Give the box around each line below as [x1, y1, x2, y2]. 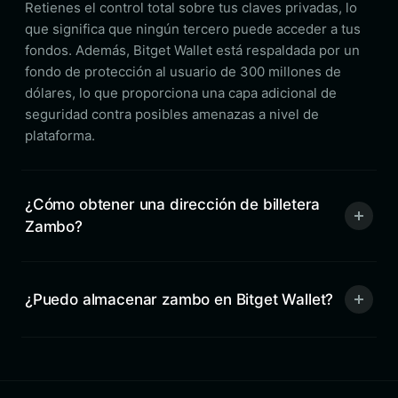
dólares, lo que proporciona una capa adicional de [25, 84, 337, 101]
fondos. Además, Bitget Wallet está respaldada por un [25, 42, 360, 59]
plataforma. [25, 127, 95, 144]
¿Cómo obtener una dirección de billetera [25, 195, 321, 213]
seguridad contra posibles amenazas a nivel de [25, 106, 319, 123]
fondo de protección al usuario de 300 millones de [25, 63, 341, 80]
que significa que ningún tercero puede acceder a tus [25, 20, 361, 37]
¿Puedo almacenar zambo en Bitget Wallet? [25, 290, 334, 308]
